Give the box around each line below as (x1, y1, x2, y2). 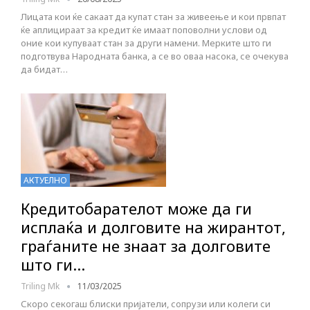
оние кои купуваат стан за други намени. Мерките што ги (21, 37, 271, 50)
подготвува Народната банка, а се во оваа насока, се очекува (21, 50, 289, 63)
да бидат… (21, 63, 68, 76)
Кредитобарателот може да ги (21, 197, 252, 219)
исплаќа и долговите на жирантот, (21, 216, 286, 237)
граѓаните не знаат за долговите (21, 235, 271, 256)
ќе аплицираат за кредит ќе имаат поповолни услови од (21, 24, 267, 37)
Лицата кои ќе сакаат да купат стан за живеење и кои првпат (21, 10, 286, 24)
